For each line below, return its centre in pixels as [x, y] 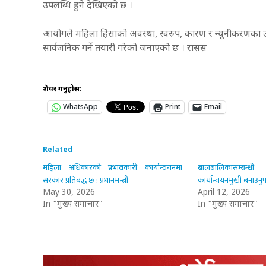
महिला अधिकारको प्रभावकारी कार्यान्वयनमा [113, 167]
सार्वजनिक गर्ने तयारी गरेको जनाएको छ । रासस [127, 49]
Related [58, 150]
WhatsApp [80, 107]
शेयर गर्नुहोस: [62, 89]
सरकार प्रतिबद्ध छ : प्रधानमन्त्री [85, 180]
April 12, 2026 [224, 192]
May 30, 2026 [69, 192]
